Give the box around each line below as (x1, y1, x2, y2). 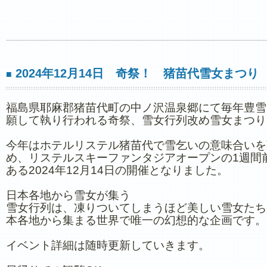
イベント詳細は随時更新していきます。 (6, 239, 210, 252)
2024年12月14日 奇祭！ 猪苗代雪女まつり (12, 67, 259, 80)
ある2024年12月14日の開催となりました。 (6, 164, 228, 176)
